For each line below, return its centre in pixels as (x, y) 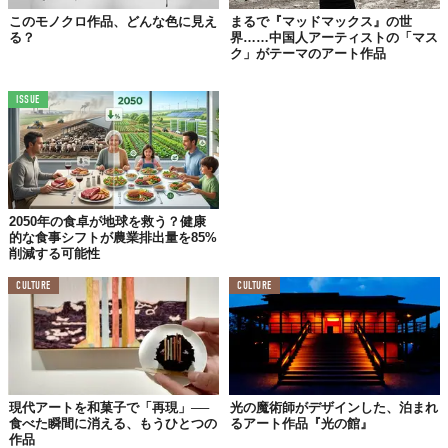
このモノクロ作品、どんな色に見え (113, 21)
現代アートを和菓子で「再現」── (109, 408)
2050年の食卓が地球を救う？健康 (107, 222)
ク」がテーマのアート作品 (308, 53)
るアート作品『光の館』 (301, 424)
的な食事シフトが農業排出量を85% (113, 238)
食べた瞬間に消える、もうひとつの (113, 424)
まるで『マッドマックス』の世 (321, 21)
